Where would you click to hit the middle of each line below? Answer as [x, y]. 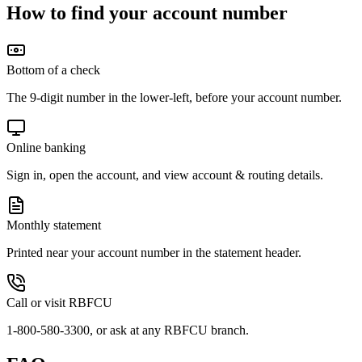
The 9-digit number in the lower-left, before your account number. [174, 98]
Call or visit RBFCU [59, 303]
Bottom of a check [53, 70]
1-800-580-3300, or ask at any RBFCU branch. [128, 330]
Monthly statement [54, 225]
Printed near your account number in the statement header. [154, 253]
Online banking [46, 148]
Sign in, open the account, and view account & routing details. [165, 175]
